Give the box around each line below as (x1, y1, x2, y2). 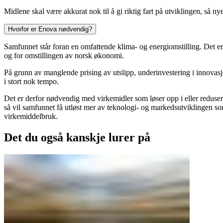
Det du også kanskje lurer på (4, 130, 150, 144)
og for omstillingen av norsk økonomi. (4, 51, 124, 60)
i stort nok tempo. (4, 77, 59, 86)
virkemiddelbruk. (4, 111, 58, 120)
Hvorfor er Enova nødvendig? (8, 25, 92, 33)
